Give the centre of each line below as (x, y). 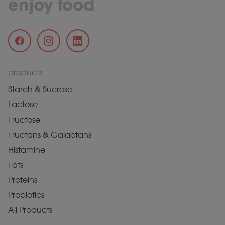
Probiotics (26, 195)
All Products (30, 210)
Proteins (23, 180)
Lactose (23, 104)
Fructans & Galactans (50, 135)
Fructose (24, 120)
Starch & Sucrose (40, 89)
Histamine (27, 150)
